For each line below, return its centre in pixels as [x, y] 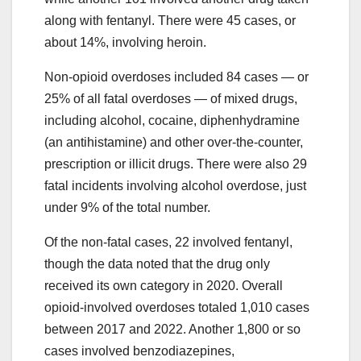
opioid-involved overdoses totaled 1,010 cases [177, 307]
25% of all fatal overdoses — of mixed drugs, [171, 98]
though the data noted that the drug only [157, 263]
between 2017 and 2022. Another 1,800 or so [172, 329]
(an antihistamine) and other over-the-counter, [174, 142]
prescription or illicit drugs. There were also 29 [176, 164]
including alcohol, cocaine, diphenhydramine [172, 120]
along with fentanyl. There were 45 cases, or [170, 20]
